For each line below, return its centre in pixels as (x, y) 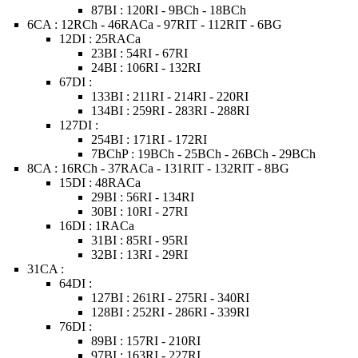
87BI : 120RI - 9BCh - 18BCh (169, 10)
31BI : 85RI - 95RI (140, 240)
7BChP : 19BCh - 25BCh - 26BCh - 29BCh (204, 154)
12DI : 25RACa (100, 39)
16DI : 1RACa (97, 226)
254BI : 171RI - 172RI (149, 139)
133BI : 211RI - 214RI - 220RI (170, 96)
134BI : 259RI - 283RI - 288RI (171, 111)
